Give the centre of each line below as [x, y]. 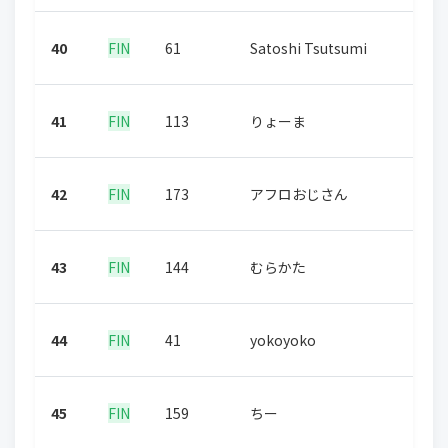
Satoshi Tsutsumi [308, 48]
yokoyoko [283, 340]
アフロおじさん [299, 194]
